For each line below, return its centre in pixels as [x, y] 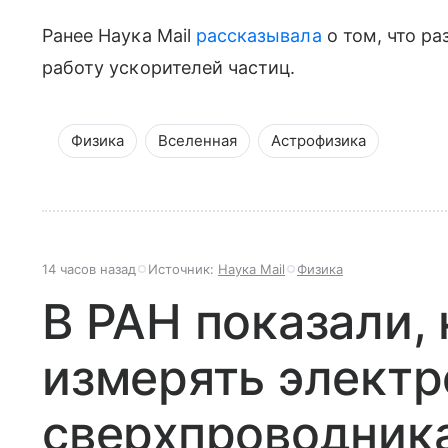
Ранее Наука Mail [119, 35]
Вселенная [197, 140]
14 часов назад [89, 268]
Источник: [183, 268]
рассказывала [258, 35]
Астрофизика [318, 140]
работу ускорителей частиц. [169, 67]
